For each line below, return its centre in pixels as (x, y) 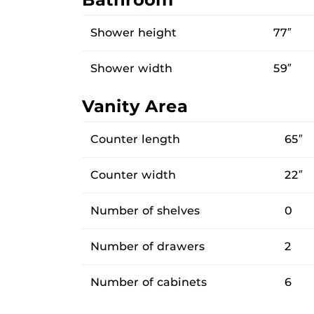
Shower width (131, 68)
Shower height (134, 32)
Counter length (135, 139)
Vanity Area (135, 106)
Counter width (133, 175)
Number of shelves (145, 210)
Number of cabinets (149, 282)
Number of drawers (148, 246)
